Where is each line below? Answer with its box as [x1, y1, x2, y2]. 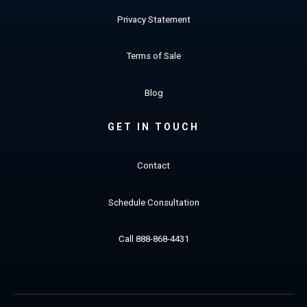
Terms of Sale [126, 51, 181, 62]
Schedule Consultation [108, 197, 199, 208]
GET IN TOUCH [108, 121, 199, 132]
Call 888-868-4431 [118, 234, 189, 245]
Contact [137, 160, 170, 171]
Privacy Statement [116, 14, 191, 25]
